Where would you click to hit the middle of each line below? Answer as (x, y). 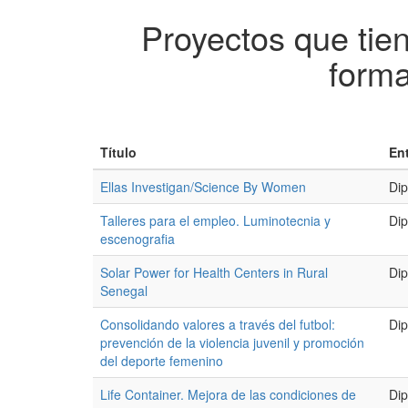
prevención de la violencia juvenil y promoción (232, 342)
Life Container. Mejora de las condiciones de (228, 394)
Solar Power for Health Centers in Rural (214, 272)
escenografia (138, 239)
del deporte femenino (162, 361)
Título (118, 152)
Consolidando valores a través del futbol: (218, 324)
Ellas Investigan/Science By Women (203, 187)
